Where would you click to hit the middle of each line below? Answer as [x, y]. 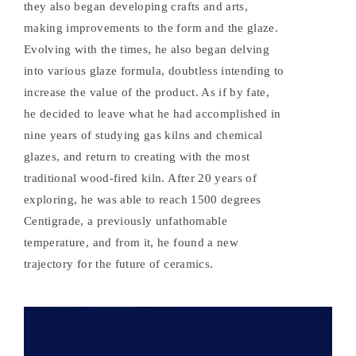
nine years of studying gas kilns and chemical [143, 135]
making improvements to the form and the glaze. [151, 28]
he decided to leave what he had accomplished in [153, 114]
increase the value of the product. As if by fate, [147, 93]
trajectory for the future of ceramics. [119, 264]
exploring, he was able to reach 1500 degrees [143, 200]
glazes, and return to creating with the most [137, 157]
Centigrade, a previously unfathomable [126, 221]
